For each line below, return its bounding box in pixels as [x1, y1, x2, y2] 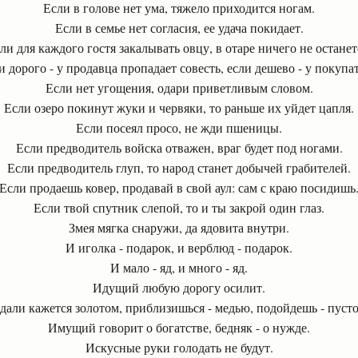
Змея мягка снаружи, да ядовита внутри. [69, 219, 289, 236]
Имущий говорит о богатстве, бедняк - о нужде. [48, 319, 310, 336]
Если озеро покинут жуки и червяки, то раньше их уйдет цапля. [4, 99, 354, 116]
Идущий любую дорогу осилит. [93, 279, 265, 296]
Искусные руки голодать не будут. [85, 339, 273, 356]
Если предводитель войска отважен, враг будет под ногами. [15, 139, 343, 156]
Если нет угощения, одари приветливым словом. [45, 79, 313, 96]
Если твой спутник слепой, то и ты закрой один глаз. [34, 199, 324, 216]
